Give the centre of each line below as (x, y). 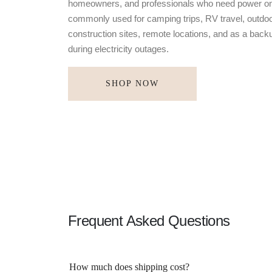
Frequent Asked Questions (149, 220)
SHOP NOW (132, 84)
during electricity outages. (118, 49)
